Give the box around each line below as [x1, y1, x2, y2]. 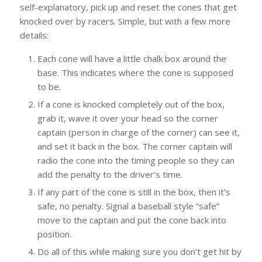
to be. [37, 81, 61, 92]
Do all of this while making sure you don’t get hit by [37, 246, 242, 257]
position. [37, 228, 71, 240]
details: [19, 29, 49, 42]
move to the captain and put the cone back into [37, 214, 226, 226]
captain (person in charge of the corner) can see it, [37, 126, 240, 138]
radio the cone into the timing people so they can [37, 154, 235, 166]
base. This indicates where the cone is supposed [37, 67, 233, 78]
